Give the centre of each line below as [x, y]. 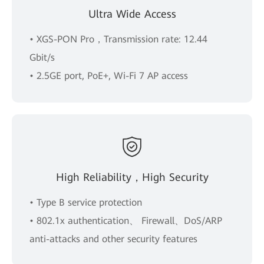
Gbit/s [42, 57]
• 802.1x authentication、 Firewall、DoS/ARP [126, 220]
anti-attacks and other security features [113, 239]
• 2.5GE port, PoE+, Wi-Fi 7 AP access [109, 75]
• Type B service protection [86, 202]
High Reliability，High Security [132, 177]
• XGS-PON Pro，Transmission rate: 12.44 [118, 39]
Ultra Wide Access [132, 14]
